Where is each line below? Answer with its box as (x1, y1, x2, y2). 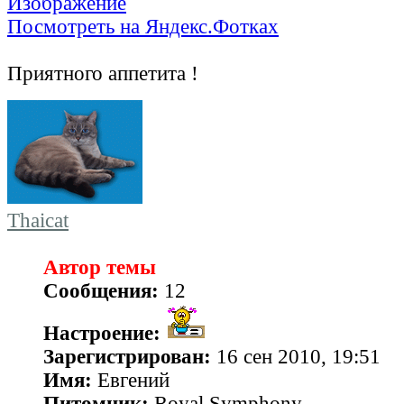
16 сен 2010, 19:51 (211, 344, 381, 368)
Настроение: (43, 321, 161, 344)
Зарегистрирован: (43, 344, 211, 368)
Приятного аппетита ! (7, 61, 198, 85)
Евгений (92, 368, 170, 391)
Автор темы (43, 255, 156, 279)
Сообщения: (43, 279, 159, 302)
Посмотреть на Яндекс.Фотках (7, 14, 279, 38)
